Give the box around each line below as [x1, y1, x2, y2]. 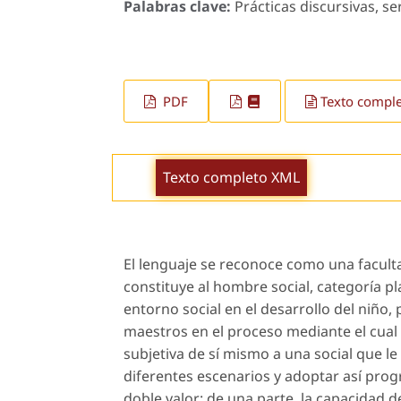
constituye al [124, 277, 213, 297]
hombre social [213, 277, 310, 297]
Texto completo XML [162, 167, 300, 188]
